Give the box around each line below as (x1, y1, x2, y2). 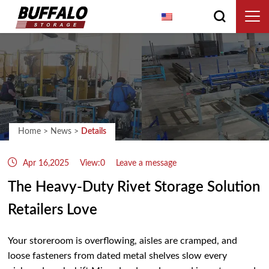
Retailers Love (8, 203, 98, 218)
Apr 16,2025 (20, 159, 72, 168)
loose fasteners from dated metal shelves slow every (8, 251, 228, 261)
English (175, 13, 205, 23)
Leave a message (116, 159, 177, 168)
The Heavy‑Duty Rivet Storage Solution (8, 180, 261, 195)
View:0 (80, 159, 108, 168)
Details (81, 127, 106, 136)
